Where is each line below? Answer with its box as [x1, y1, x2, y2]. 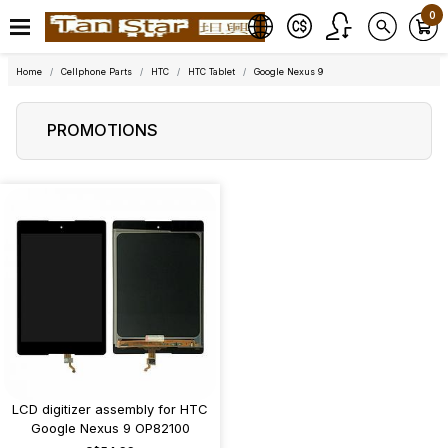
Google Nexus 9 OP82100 [30, 420, 190, 436]
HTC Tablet [188, 66, 235, 77]
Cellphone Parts [61, 66, 132, 77]
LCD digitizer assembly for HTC [12, 401, 208, 417]
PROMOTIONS [47, 120, 158, 140]
